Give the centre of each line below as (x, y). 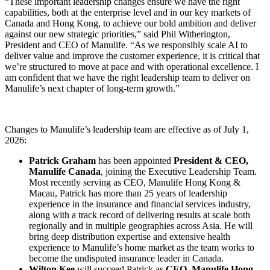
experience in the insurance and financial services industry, (140, 204)
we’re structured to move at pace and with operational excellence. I (132, 66)
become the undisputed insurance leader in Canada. (126, 258)
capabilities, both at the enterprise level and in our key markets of (128, 12)
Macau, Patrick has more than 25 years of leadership (128, 193)
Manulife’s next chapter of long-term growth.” (92, 88)
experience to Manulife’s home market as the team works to (142, 247)
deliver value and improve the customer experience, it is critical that (132, 55)
